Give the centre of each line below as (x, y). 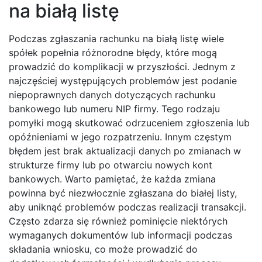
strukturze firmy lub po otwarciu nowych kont (111, 165)
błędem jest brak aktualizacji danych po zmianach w (125, 151)
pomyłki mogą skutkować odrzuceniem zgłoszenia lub (129, 123)
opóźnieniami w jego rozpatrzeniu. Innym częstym (120, 137)
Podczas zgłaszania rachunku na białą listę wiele (116, 39)
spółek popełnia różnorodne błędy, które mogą (113, 53)
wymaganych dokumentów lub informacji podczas (120, 235)
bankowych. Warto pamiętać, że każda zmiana (112, 179)
